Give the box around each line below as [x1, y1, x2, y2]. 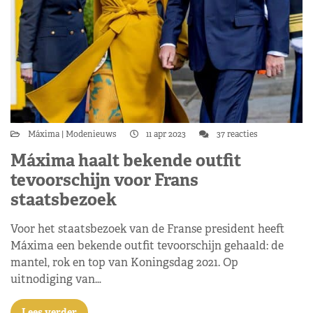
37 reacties [214, 129, 258, 140]
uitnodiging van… [10, 272, 101, 286]
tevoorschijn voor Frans [10, 169, 198, 191]
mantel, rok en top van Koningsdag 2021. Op [10, 255, 238, 270]
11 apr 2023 [144, 129, 188, 140]
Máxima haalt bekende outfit [10, 150, 241, 171]
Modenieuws [64, 129, 119, 140]
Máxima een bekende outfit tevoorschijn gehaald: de [10, 238, 284, 253]
